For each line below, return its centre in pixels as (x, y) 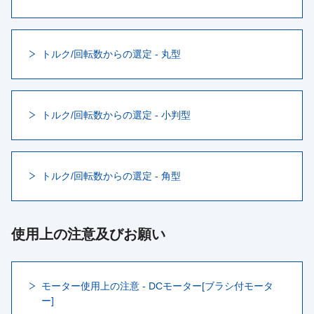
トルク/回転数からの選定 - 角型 (111, 176)
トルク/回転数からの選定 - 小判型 (116, 115)
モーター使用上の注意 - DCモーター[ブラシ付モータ (157, 286)
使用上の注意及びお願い (88, 234)
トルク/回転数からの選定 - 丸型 (111, 54)
